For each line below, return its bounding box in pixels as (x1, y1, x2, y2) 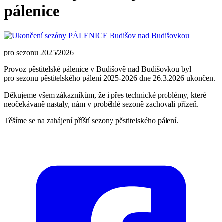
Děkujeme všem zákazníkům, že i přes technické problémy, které (4, 90, 206, 99)
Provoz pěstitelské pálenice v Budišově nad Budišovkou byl (4, 64, 191, 73)
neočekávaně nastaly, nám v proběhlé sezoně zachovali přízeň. (4, 99, 199, 108)
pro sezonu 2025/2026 (4, 48, 74, 56)
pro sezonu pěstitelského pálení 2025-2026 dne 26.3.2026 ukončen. (4, 73, 215, 82)
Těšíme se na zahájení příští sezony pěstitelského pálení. (4, 116, 178, 125)
